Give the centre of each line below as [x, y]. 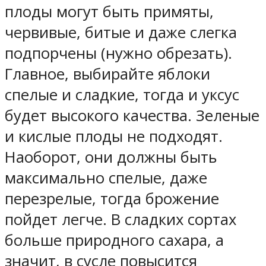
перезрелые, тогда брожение [112, 199]
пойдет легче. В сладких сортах [121, 220]
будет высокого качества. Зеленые [132, 116]
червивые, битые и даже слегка [121, 33]
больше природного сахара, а [114, 240]
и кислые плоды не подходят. [114, 137]
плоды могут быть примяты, [109, 12]
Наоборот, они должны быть [111, 157]
